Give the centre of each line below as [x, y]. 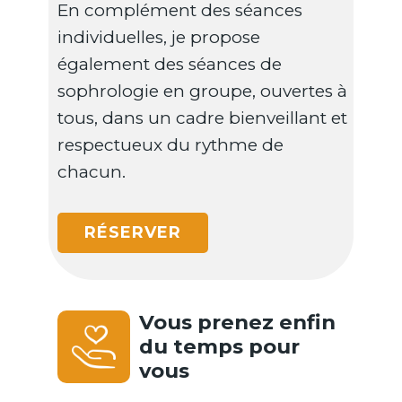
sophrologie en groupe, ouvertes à [202, 92]
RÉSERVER [133, 233]
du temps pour [219, 347]
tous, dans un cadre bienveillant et [202, 118]
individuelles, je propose [159, 38]
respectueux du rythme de [170, 145]
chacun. [92, 172]
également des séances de [170, 65]
